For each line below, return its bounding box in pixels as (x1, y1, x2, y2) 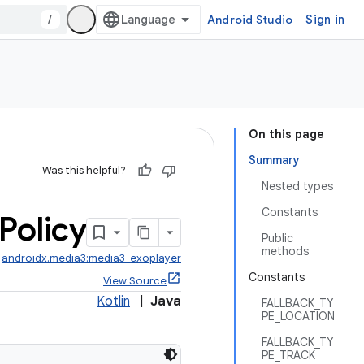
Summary (249, 153, 300, 167)
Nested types (262, 179, 333, 193)
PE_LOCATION (262, 309, 335, 323)
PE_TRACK (262, 348, 315, 362)
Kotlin (97, 293, 130, 310)
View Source (103, 274, 167, 288)
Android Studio (206, 12, 293, 27)
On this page (249, 127, 324, 141)
